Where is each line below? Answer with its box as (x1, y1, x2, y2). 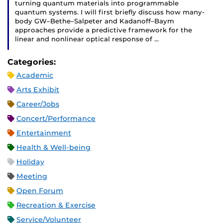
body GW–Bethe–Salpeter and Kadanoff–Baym (15, 17, 174, 25)
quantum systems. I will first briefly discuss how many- (15, 8, 205, 16)
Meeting (16, 172, 47, 181)
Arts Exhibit (16, 85, 59, 94)
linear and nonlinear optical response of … (15, 35, 159, 43)
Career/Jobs (16, 100, 59, 109)
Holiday (16, 157, 44, 166)
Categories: (7, 57, 56, 67)
